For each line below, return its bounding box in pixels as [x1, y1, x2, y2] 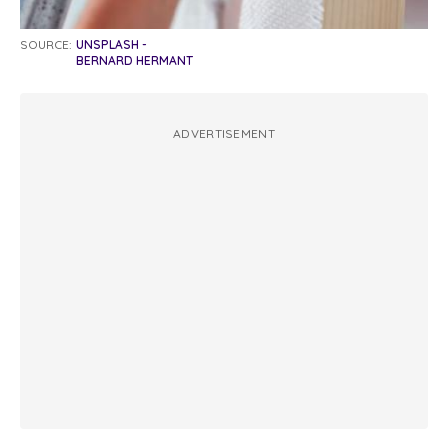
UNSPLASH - [76, 36, 147, 52]
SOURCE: [20, 36, 72, 52]
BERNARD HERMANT [76, 52, 193, 68]
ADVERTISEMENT [173, 125, 275, 141]
